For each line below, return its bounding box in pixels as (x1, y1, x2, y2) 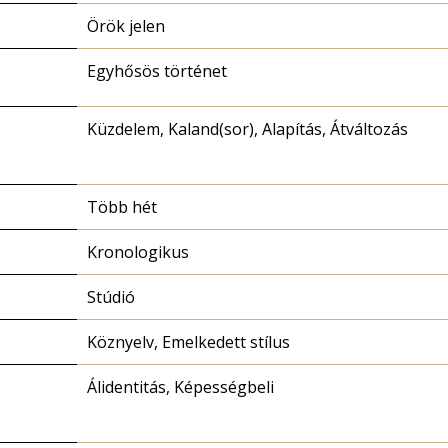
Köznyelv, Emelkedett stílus (87, 331, 290, 353)
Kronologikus (87, 241, 189, 263)
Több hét (87, 196, 157, 218)
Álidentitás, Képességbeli (87, 376, 274, 398)
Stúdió (87, 286, 135, 308)
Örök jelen (87, 15, 165, 37)
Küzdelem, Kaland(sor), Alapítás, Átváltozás (87, 118, 408, 140)
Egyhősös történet (87, 60, 227, 82)
